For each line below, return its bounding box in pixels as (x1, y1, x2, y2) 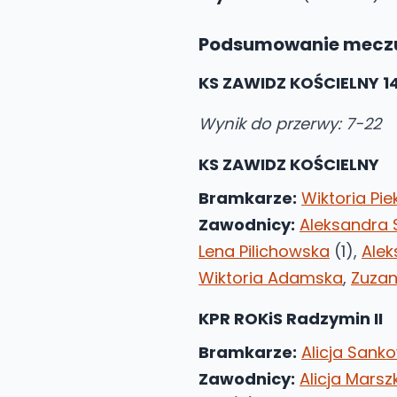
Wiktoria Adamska (198, 267, 343, 289)
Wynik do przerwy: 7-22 (198, 113, 381, 135)
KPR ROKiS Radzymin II (198, 307, 383, 330)
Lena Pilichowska (198, 240, 330, 262)
